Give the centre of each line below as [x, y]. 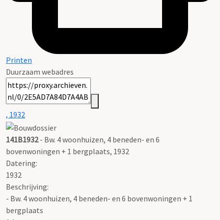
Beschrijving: [27, 186]
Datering [21, 163]
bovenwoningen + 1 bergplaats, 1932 [68, 151]
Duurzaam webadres [40, 72]
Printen [19, 60]
